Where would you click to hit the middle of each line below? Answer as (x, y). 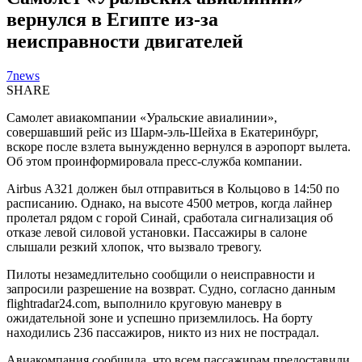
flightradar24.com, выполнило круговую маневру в (144, 303)
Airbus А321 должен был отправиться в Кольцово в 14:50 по (173, 188)
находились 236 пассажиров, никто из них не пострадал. (163, 332)
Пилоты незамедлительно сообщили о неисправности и (161, 274)
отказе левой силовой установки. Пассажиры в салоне (157, 232)
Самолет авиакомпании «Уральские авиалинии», (142, 117)
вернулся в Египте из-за (112, 19)
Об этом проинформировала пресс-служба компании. (154, 161)
